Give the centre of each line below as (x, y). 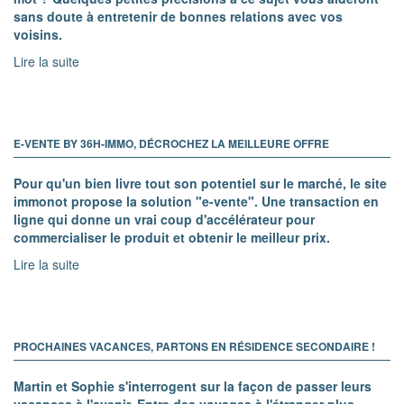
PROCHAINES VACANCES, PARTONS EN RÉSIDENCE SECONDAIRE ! (194, 346)
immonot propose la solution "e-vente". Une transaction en (196, 201)
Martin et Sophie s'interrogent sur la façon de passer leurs (193, 386)
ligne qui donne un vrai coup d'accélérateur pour (164, 219)
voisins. (38, 34)
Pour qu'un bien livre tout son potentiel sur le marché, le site (200, 183)
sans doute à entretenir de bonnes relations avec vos (178, 16)
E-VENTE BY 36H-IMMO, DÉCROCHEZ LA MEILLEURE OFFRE (171, 143)
